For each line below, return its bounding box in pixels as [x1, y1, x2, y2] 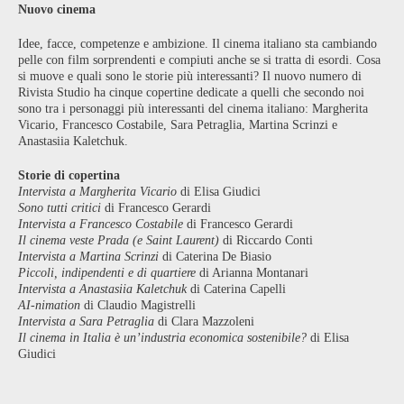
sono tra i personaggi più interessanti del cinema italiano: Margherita [18, 101, 368, 115]
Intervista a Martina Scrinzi [18, 249, 159, 263]
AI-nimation [18, 298, 80, 312]
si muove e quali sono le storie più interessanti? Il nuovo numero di [18, 69, 362, 83]
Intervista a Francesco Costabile [18, 216, 183, 231]
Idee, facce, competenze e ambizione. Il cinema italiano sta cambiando [18, 36, 377, 50]
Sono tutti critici [18, 200, 101, 215]
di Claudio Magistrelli [80, 298, 196, 312]
